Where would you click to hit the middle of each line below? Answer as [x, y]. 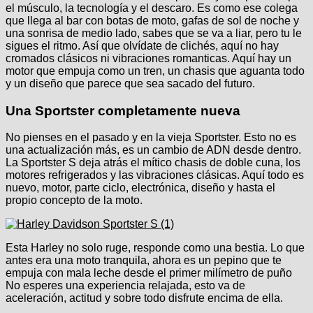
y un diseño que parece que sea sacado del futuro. [130, 83]
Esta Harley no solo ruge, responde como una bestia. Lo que [155, 248]
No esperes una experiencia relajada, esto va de [125, 286]
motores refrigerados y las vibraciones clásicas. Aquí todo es [155, 175]
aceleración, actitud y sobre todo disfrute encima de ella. [144, 298]
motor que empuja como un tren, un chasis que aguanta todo [155, 71]
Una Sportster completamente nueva [123, 110]
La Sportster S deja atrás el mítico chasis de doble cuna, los [153, 163]
